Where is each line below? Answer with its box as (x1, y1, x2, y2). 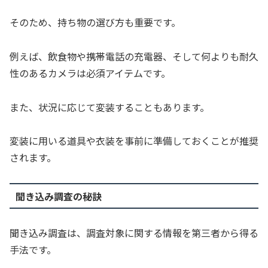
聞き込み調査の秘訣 (15, 188, 102, 203)
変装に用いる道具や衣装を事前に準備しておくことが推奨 (10, 133, 258, 148)
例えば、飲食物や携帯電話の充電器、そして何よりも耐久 (10, 48, 258, 63)
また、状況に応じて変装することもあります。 (10, 99, 209, 114)
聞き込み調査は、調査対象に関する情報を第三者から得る (10, 226, 258, 240)
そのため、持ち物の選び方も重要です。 (10, 15, 181, 30)
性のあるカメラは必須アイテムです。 (10, 65, 170, 80)
